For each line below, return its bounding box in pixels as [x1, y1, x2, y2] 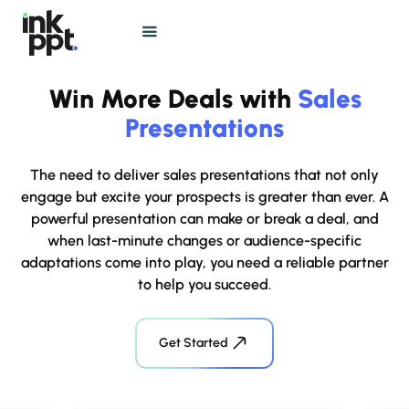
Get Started [159, 335, 228, 351]
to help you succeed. [138, 276, 271, 293]
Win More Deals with [47, 83, 298, 114]
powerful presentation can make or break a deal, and [30, 210, 379, 227]
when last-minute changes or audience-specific [47, 232, 362, 249]
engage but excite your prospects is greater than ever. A [20, 188, 389, 205]
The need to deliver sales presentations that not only [30, 166, 379, 184]
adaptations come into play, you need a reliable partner [20, 254, 389, 271]
